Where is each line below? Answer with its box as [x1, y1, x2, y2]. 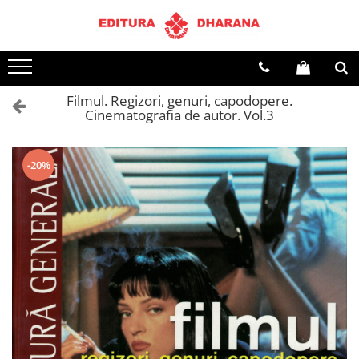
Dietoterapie [12, 71, 81, 86]
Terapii [36, 44, 68, 58]
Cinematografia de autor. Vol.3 [85, 106, 274, 124]
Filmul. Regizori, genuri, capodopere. [67, 91, 292, 110]
